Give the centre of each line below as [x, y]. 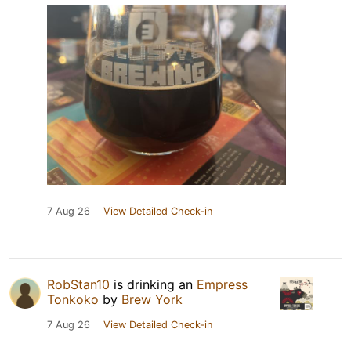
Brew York [152, 299]
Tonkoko [73, 299]
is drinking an [153, 284]
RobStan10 [78, 284]
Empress [222, 284]
